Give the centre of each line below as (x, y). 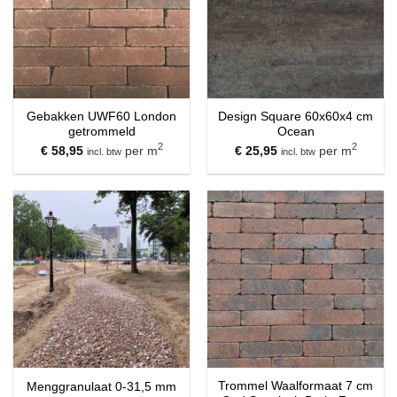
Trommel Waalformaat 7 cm (296, 386)
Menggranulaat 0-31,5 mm (101, 386)
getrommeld (101, 131)
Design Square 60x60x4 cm (296, 116)
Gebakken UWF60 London (101, 116)
